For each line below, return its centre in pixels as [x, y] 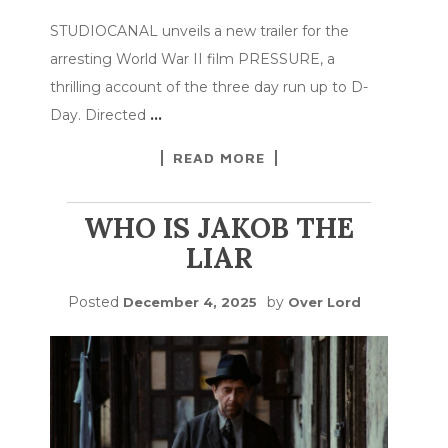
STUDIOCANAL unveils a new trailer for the [199, 31]
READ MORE [219, 158]
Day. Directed [100, 115]
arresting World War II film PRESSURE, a [192, 59]
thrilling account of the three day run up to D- [209, 87]
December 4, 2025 [189, 302]
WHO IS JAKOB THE [219, 228]
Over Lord [324, 302]
